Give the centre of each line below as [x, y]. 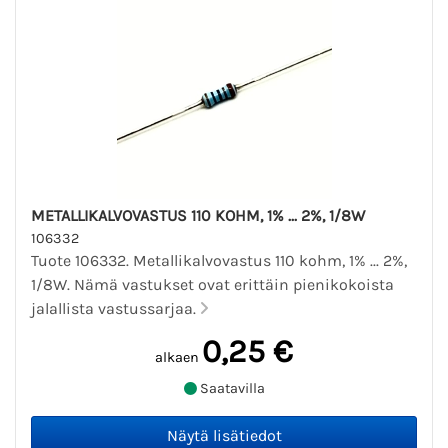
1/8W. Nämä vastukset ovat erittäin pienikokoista [212, 284]
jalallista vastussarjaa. [115, 308]
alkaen [177, 357]
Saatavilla [230, 389]
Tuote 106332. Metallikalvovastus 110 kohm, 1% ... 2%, [219, 260]
